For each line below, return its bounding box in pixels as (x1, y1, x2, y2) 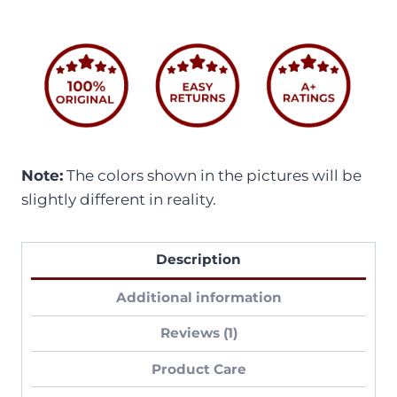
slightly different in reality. (21, 190, 216, 208)
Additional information (115, 288, 282, 306)
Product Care (151, 360, 246, 378)
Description (156, 251, 241, 269)
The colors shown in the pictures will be (63, 166, 362, 184)
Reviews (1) (160, 324, 237, 342)
